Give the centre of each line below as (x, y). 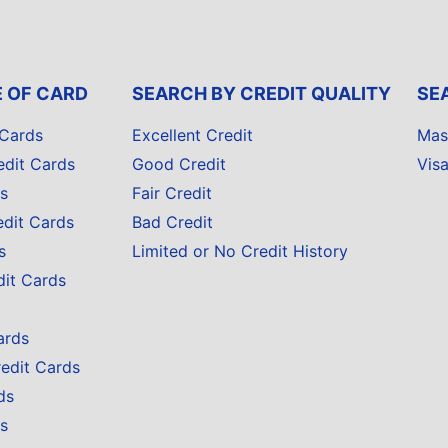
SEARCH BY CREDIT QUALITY (261, 93)
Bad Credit (172, 222)
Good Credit (179, 164)
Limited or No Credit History (240, 251)
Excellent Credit (192, 135)
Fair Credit (172, 193)
